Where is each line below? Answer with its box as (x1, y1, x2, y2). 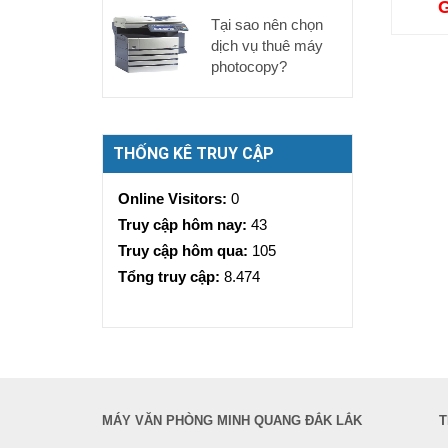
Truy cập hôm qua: (118, 242, 252, 259)
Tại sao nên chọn (210, 16, 323, 33)
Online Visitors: (118, 190, 231, 207)
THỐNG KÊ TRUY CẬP (113, 144, 274, 163)
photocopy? (210, 58, 287, 75)
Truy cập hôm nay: (118, 216, 251, 233)
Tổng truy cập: (118, 268, 224, 285)
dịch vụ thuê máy (210, 37, 323, 54)
